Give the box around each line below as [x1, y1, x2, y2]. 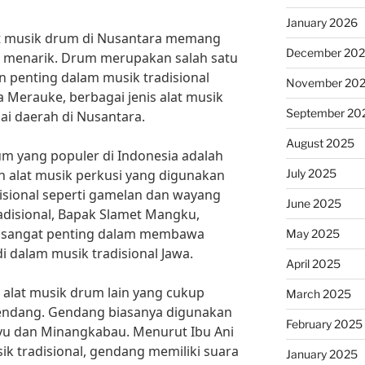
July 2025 [285, 166, 336, 180]
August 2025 [285, 136, 354, 150]
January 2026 [285, 15, 358, 29]
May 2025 [285, 226, 340, 240]
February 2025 [285, 317, 363, 331]
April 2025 [285, 257, 341, 270]
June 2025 [285, 196, 341, 210]
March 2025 [285, 287, 351, 301]
